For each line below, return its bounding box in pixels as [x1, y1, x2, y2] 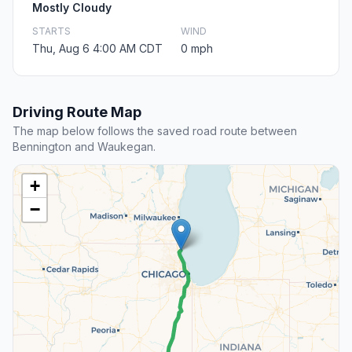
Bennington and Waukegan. [13, 140, 156, 154]
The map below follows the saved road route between [13, 124, 297, 138]
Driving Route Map [13, 104, 141, 121]
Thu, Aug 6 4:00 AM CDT [32, 42, 163, 56]
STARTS [32, 25, 71, 38]
